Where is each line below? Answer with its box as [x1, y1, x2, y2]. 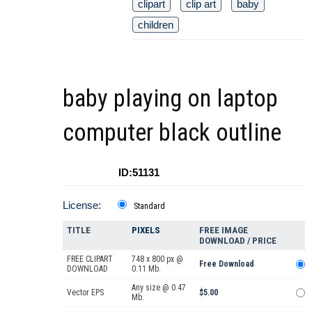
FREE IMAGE [199, 225, 248, 236]
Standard [134, 201, 165, 212]
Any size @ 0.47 [132, 283, 186, 293]
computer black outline [63, 118, 281, 148]
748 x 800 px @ [132, 254, 183, 265]
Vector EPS [67, 288, 104, 298]
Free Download [199, 259, 254, 270]
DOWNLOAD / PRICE [199, 235, 276, 247]
